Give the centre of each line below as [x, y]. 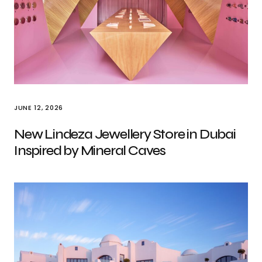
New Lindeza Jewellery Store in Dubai [125, 134]
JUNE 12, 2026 [39, 108]
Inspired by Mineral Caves [90, 151]
